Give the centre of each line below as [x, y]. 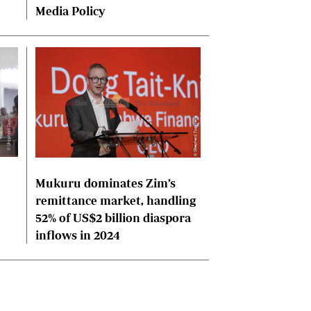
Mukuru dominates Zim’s [105, 183]
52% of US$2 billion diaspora [113, 217]
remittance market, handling [115, 200]
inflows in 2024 [77, 235]
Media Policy [70, 10]
